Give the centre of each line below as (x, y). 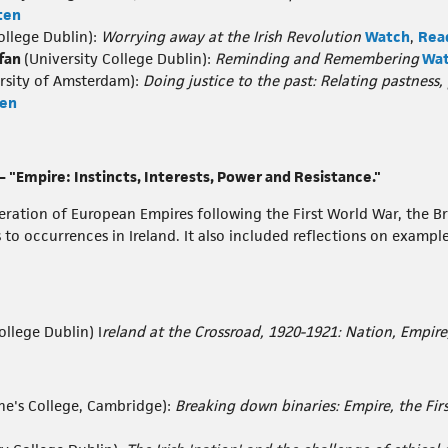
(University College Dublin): (119, 59)
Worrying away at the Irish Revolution (231, 37)
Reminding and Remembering (317, 59)
